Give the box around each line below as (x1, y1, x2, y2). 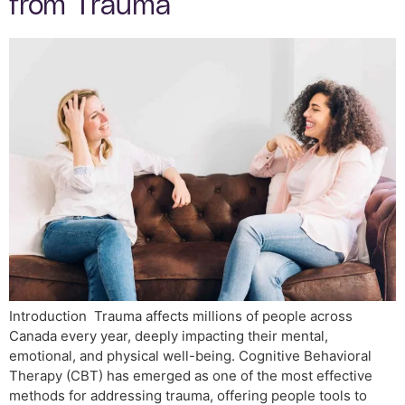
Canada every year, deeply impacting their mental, (9, 326, 328, 344)
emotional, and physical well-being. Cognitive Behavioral (9, 346, 372, 364)
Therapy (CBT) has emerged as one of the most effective (9, 366, 372, 384)
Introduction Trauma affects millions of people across (9, 306, 353, 325)
